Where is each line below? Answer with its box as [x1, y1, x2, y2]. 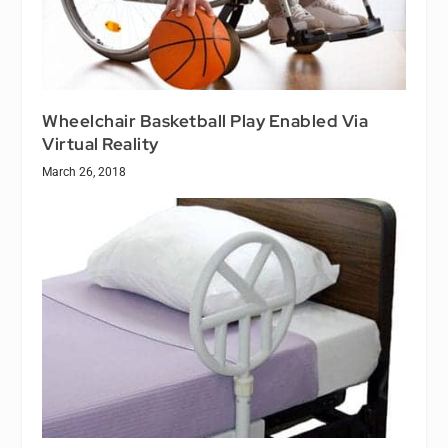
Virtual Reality [42, 133, 159, 156]
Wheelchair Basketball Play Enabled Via [42, 110, 369, 133]
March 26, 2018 [42, 165, 127, 180]
